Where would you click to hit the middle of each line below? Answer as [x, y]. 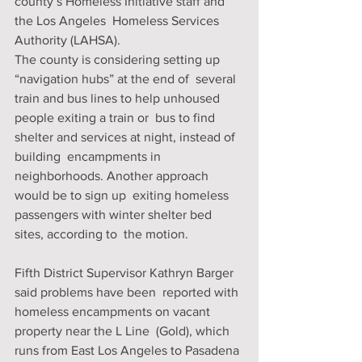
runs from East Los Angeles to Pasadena [128, 350]
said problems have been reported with [128, 292]
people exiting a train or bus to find [116, 118]
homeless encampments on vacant [114, 311]
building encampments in [89, 156]
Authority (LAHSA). [67, 40]
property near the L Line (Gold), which [124, 331]
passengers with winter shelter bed [115, 215]
